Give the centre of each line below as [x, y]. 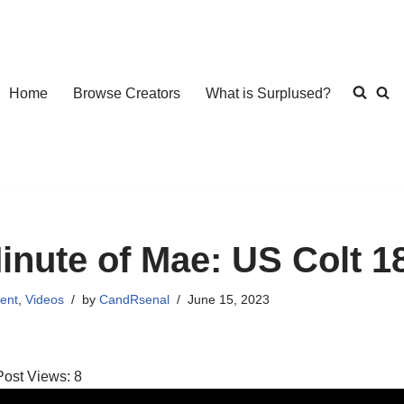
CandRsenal [135, 299]
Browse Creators [127, 93]
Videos [45, 299]
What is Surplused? [268, 93]
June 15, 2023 [229, 299]
